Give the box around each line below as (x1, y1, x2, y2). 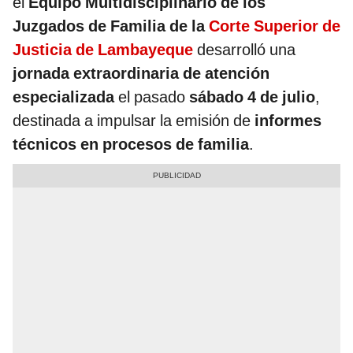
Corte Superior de (209, 17, 340, 36)
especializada (13, 87, 114, 107)
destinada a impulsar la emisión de (13, 111, 255, 131)
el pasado (114, 87, 189, 107)
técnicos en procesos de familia (13, 135, 249, 154)
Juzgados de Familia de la (13, 17, 209, 36)
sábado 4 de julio (189, 87, 315, 107)
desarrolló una (197, 40, 295, 60)
